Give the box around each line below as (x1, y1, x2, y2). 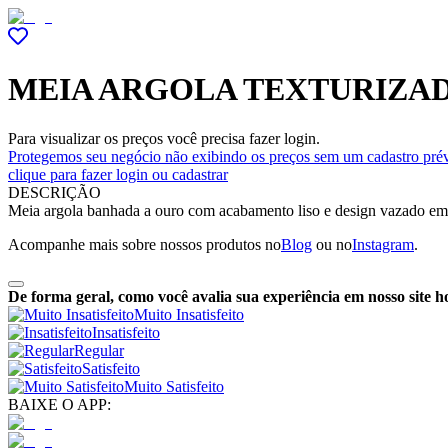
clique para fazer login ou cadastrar (8, 165, 228, 183)
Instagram (352, 235, 414, 253)
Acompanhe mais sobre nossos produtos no (8, 235, 281, 253)
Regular (74, 341, 124, 359)
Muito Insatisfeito (134, 305, 244, 323)
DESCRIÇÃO (8, 183, 101, 201)
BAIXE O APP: (8, 395, 111, 413)
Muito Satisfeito (124, 377, 224, 395)
